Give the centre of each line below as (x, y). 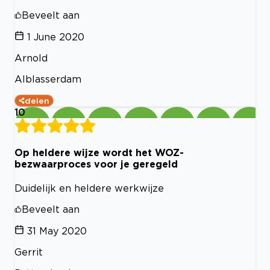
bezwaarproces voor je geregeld (96, 164)
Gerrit (29, 252)
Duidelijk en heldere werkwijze (89, 188)
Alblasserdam (48, 79)
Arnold (31, 58)
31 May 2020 (57, 231)
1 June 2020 (56, 36)
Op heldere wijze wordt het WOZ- (99, 153)
